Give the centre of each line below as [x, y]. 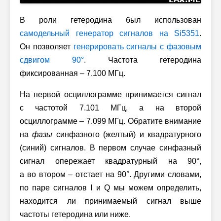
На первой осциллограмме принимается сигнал [110, 94]
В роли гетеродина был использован [110, 20]
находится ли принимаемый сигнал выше [110, 201]
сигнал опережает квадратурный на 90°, [110, 161]
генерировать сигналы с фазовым [137, 46]
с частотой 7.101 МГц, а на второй [110, 108]
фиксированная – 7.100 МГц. [73, 73]
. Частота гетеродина [143, 60]
